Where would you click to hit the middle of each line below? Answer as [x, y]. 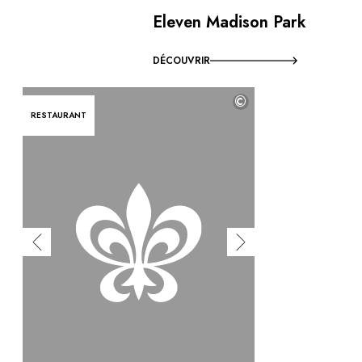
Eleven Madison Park [230, 22]
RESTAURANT [59, 115]
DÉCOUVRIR [182, 60]
